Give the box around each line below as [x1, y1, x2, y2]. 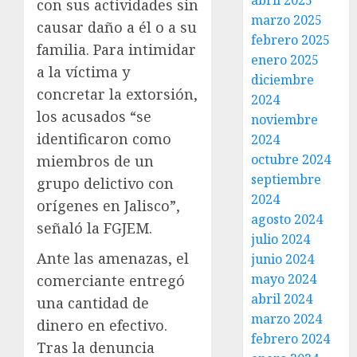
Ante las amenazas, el [37, 248, 189, 268]
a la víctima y [37, 61, 130, 81]
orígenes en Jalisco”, [37, 195, 180, 215]
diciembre [251, 71, 315, 88]
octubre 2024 [251, 151, 331, 168]
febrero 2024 [251, 330, 331, 347]
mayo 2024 [251, 270, 317, 288]
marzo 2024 [251, 310, 323, 328]
